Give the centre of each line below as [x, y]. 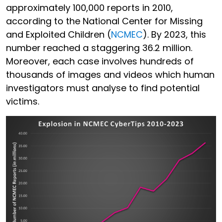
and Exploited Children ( [58, 34]
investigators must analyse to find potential [103, 88]
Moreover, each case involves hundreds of [100, 61]
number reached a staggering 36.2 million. [99, 48]
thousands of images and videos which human [110, 74]
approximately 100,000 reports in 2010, [89, 7]
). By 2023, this [174, 34]
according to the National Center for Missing [104, 21]
